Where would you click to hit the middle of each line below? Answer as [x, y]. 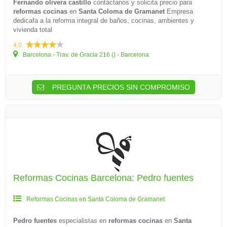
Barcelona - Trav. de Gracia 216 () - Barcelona [85, 55]
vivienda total [33, 30]
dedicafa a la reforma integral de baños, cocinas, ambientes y [104, 21]
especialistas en [83, 221]
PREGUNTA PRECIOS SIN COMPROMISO [120, 87]
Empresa [179, 11]
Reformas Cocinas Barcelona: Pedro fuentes [103, 178]
